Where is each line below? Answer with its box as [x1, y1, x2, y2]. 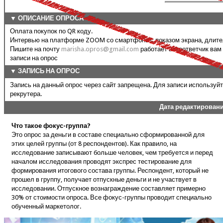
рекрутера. [10, 90, 42, 98]
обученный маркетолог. [11, 203, 81, 211]
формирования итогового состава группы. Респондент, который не [11, 167, 209, 175]
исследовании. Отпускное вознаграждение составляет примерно [11, 185, 206, 193]
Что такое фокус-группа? [11, 122, 91, 130]
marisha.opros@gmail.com [61, 45, 139, 53]
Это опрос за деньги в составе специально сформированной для [11, 131, 205, 139]
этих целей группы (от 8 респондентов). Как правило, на [11, 140, 177, 148]
